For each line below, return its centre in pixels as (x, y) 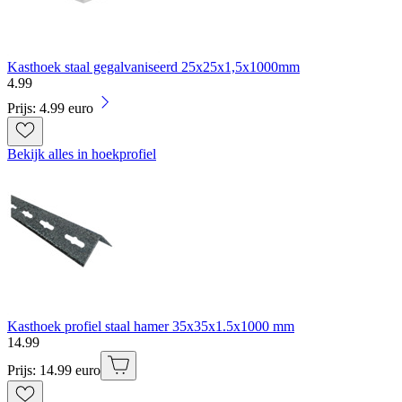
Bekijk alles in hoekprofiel (82, 153)
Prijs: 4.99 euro (50, 108)
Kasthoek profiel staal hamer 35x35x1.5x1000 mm (151, 326)
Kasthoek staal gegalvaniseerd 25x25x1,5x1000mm (153, 66)
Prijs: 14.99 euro (54, 370)
